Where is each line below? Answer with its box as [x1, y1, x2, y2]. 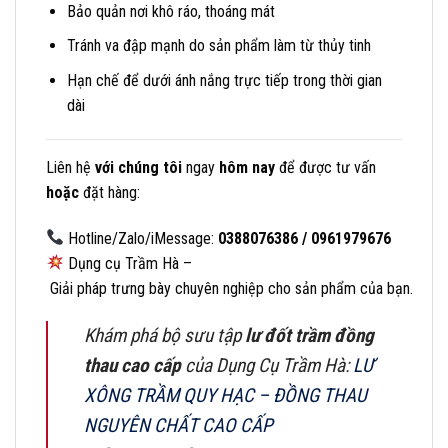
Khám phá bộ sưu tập [84, 324, 245, 348]
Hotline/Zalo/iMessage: [64, 228, 219, 248]
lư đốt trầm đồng [245, 324, 374, 348]
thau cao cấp [84, 354, 181, 378]
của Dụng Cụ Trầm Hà [181, 354, 345, 378]
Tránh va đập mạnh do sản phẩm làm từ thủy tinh [66, 36, 371, 56]
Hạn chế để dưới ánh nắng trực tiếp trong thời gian [66, 70, 382, 90]
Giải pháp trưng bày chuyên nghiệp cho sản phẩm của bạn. [46, 278, 413, 298]
